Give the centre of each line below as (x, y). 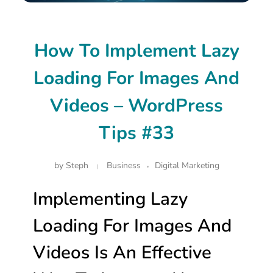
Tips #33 (136, 133)
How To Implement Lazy (136, 51)
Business (123, 166)
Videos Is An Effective (122, 253)
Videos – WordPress (136, 105)
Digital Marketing (187, 166)
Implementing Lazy (110, 199)
